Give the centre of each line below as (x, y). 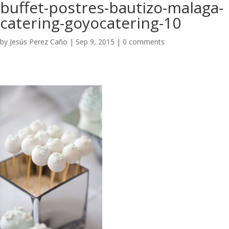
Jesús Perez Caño (39, 42)
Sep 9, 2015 (95, 42)
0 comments (144, 42)
